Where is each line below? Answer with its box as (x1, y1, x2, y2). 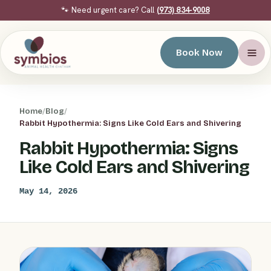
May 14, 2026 (19, 187, 77, 196)
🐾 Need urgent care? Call (61, 5, 157, 15)
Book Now (176, 47, 223, 58)
